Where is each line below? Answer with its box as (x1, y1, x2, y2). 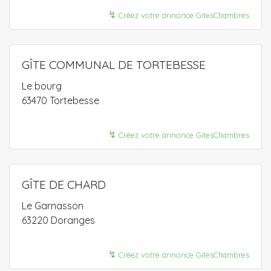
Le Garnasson (22, 200, 83, 212)
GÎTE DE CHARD (22, 177, 106, 192)
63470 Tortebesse (22, 94, 99, 106)
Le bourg (22, 80, 62, 92)
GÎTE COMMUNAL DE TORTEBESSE (22, 57, 206, 72)
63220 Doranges (22, 214, 95, 226)
